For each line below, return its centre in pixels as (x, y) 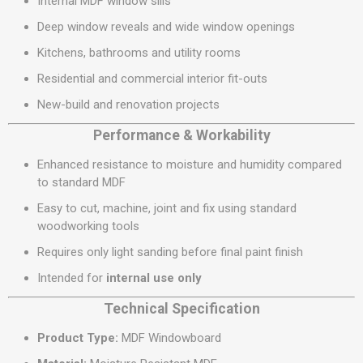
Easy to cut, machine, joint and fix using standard (167, 208)
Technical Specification (181, 309)
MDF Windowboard (170, 338)
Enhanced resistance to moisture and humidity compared (190, 164)
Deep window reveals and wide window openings (166, 27)
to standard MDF (81, 182)
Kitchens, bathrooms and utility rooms (139, 53)
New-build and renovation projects (128, 105)
